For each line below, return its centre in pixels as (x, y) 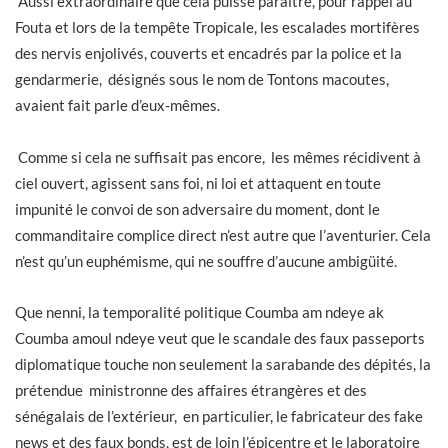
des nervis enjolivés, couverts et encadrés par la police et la (208, 53)
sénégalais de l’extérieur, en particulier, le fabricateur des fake (219, 416)
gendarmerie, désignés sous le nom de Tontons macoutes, (202, 79)
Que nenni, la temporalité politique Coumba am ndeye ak (199, 312)
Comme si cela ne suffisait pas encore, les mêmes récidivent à (218, 156)
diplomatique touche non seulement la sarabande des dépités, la (223, 364)
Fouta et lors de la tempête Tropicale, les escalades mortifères (217, 27)
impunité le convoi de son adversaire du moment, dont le (197, 208)
